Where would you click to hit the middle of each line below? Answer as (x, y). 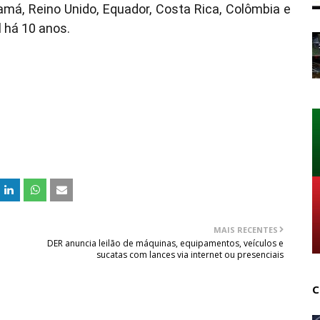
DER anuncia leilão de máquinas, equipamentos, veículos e (166, 243)
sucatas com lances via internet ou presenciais (190, 255)
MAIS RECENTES (246, 230)
